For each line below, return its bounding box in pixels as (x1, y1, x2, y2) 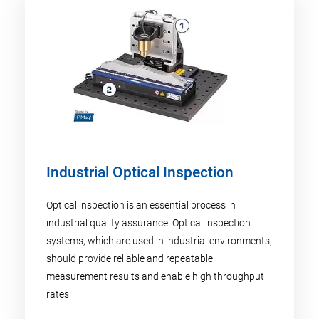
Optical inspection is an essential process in (46, 199, 236, 211)
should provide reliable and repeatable (46, 252, 213, 264)
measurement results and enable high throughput (46, 270, 264, 282)
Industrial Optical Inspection (46, 163, 234, 181)
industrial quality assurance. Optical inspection (46, 216, 251, 229)
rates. (46, 288, 71, 300)
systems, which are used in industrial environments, (46, 234, 272, 246)
